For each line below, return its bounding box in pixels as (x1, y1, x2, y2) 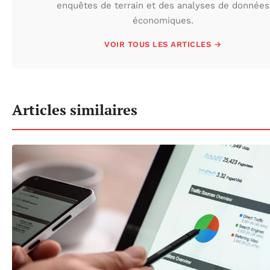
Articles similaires (12, 100, 137, 120)
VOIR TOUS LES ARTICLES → (104, 40, 221, 49)
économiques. (132, 15, 193, 27)
